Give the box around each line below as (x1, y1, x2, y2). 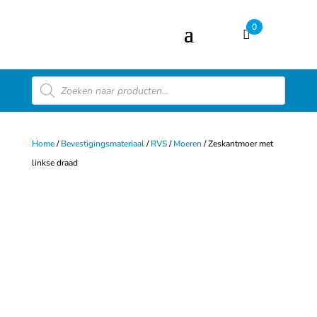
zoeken (30, 85, 67, 100)
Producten (30, 74, 83, 89)
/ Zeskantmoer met (201, 138, 273, 149)
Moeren (173, 138, 202, 149)
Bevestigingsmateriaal (60, 138, 144, 149)
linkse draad (31, 157, 78, 168)
